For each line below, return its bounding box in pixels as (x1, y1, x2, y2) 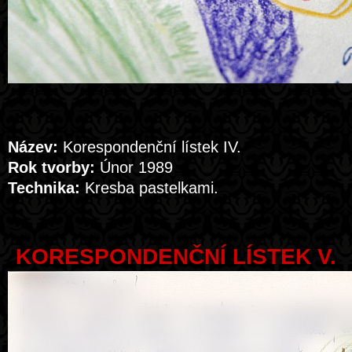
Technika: (8, 179, 80, 196)
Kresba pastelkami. (80, 179, 218, 196)
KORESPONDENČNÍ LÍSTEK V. (16, 244, 336, 269)
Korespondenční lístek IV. (58, 138, 241, 156)
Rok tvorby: (8, 159, 95, 176)
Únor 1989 (95, 159, 173, 176)
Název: (8, 138, 58, 156)
